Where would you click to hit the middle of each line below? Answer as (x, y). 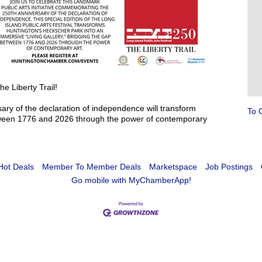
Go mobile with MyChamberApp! (131, 180)
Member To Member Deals (91, 167)
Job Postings (229, 167)
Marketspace (173, 167)
